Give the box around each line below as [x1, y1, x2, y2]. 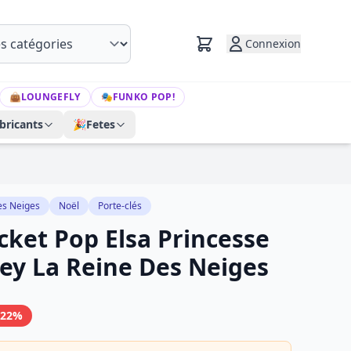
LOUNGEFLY [20, 90, 81, 103]
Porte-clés [98, 199, 142, 212]
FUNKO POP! [112, 90, 175, 103]
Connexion [245, 36, 301, 51]
